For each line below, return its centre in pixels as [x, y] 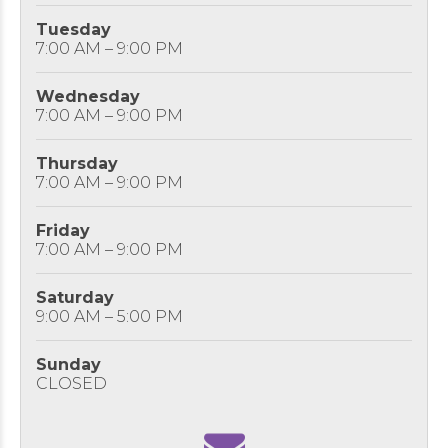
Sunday [68, 364]
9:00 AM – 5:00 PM [109, 316]
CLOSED [71, 383]
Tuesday [73, 29]
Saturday [75, 297]
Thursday [77, 163]
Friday [63, 230]
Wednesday [88, 96]
